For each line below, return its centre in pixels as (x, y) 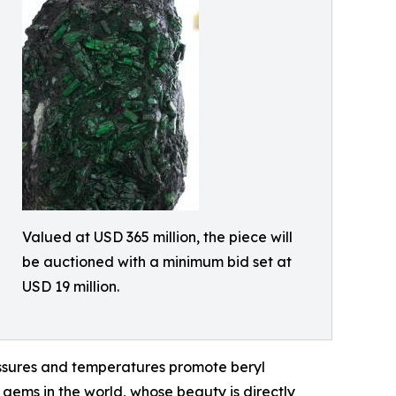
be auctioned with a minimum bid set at (157, 261)
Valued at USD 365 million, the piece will (157, 236)
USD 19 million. (71, 286)
